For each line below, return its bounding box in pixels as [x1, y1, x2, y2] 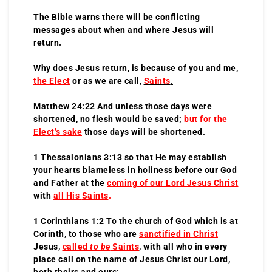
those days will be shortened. [84, 126, 205, 137]
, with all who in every [139, 241, 228, 251]
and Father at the [33, 177, 107, 188]
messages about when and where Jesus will [33, 24, 214, 35]
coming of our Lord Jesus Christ [107, 177, 239, 188]
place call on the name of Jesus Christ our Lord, [33, 254, 230, 264]
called [62, 241, 90, 251]
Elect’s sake [33, 126, 82, 137]
